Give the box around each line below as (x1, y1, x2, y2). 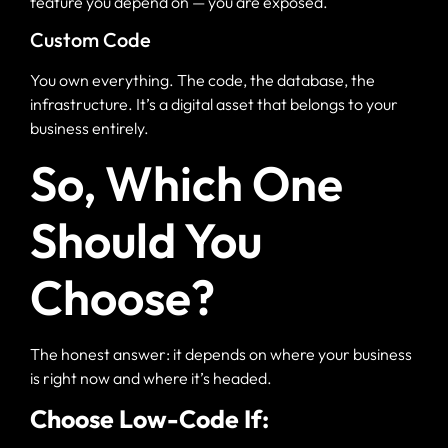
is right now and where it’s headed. (30, 367, 272, 388)
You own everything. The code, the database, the (30, 70, 375, 91)
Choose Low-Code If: (30, 403, 269, 436)
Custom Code (30, 27, 151, 53)
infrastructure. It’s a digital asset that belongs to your (30, 94, 398, 115)
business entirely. (30, 118, 149, 139)
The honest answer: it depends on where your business (30, 343, 412, 364)
